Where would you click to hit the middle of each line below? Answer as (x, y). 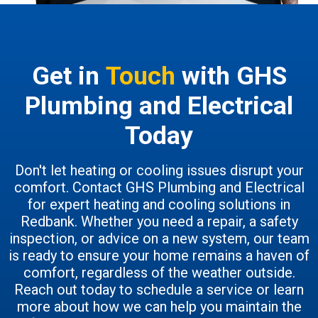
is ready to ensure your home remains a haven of (159, 256)
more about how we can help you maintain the (159, 307)
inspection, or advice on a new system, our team (159, 239)
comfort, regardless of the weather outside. (159, 273)
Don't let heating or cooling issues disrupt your (159, 171)
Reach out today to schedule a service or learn (159, 290)
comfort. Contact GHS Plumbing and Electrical (159, 188)
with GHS (231, 76)
